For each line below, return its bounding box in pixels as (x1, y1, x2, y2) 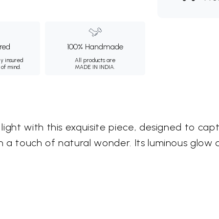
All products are (74, 57, 115, 64)
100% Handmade (66, 42, 123, 51)
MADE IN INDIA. (75, 64, 115, 70)
